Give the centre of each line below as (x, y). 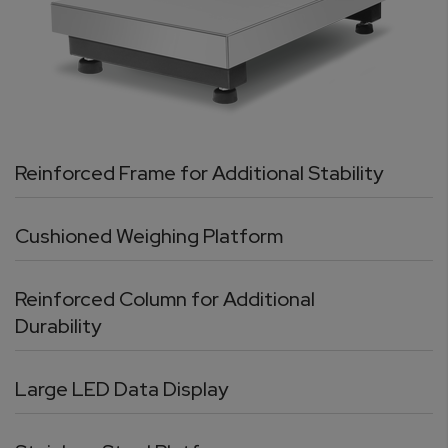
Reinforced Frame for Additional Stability (199, 173)
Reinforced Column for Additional (165, 299)
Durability (58, 326)
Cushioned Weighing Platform (149, 236)
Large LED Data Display (121, 389)
